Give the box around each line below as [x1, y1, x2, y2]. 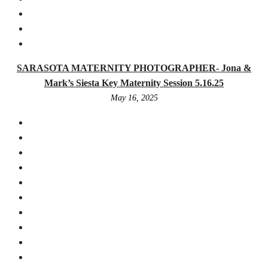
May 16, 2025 [110, 93, 158, 102]
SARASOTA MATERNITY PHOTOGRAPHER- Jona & [17, 62, 251, 73]
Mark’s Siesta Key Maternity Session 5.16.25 [44, 77, 224, 88]
